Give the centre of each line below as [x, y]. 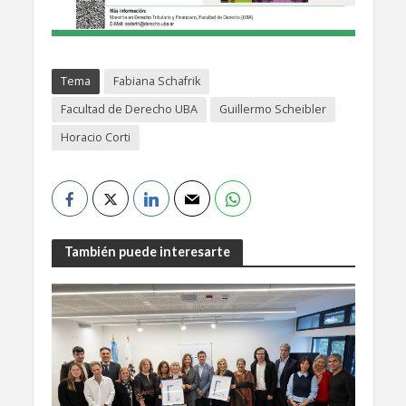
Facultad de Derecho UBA [129, 109]
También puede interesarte [147, 252]
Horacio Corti [95, 137]
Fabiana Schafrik [156, 81]
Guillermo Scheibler [272, 109]
